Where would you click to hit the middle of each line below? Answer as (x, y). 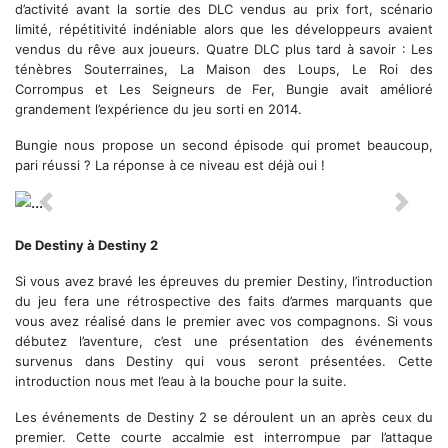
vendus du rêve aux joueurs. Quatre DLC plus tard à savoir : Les (224, 49)
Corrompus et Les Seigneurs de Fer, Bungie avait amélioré (224, 89)
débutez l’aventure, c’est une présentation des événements (224, 341)
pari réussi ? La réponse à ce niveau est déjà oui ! (170, 165)
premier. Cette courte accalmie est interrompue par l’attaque (224, 437)
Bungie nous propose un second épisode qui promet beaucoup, (224, 145)
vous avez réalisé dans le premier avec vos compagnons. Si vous (224, 321)
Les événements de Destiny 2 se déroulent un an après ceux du (224, 417)
